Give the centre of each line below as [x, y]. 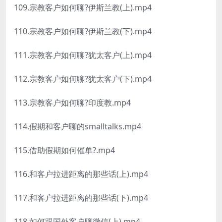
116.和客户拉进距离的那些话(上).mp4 [81, 174]
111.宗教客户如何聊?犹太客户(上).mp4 [83, 55]
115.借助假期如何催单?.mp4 [64, 150]
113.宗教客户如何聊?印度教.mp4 [72, 103]
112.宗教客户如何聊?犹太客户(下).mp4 [83, 79]
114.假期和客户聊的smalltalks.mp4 [78, 127]
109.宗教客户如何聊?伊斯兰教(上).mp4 [83, 8]
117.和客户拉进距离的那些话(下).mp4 [81, 198]
